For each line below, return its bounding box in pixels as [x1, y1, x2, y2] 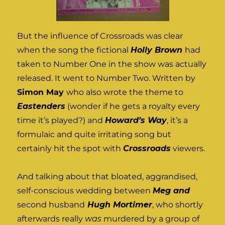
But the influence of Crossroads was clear [17, 31, 183, 41]
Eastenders [17, 101, 66, 111]
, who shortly [152, 200, 203, 210]
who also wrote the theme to [66, 87, 184, 97]
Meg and [153, 186, 190, 196]
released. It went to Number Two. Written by [17, 73, 196, 83]
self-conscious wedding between [17, 186, 153, 196]
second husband [17, 200, 85, 210]
